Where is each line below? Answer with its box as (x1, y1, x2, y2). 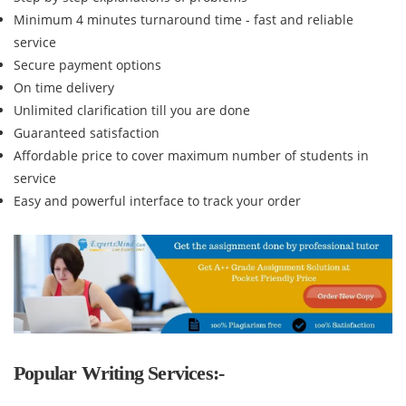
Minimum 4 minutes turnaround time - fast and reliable (14, 11, 353, 28)
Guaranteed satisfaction (14, 124, 159, 141)
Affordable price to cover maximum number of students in (14, 147, 369, 164)
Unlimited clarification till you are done (14, 101, 250, 119)
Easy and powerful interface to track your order (14, 192, 301, 209)
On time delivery (14, 79, 114, 96)
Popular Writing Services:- (14, 361, 225, 384)
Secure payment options (14, 56, 161, 73)
